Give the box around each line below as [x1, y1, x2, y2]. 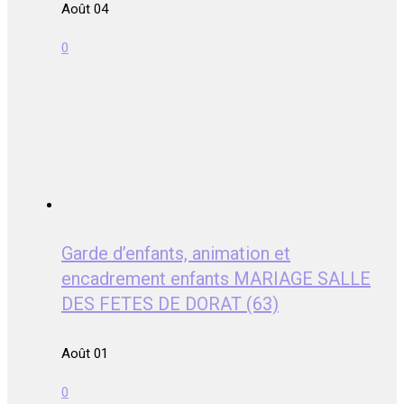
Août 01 [61, 344, 108, 362]
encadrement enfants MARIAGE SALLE [61, 268, 371, 290]
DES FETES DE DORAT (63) [61, 293, 279, 316]
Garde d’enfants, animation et [61, 243, 290, 265]
